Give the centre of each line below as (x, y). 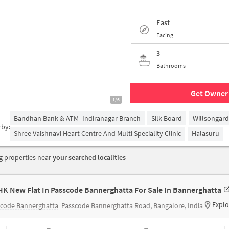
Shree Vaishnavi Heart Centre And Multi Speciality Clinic (97, 133)
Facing (165, 35)
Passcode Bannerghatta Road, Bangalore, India (132, 205)
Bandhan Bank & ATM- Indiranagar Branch (77, 118)
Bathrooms (171, 66)
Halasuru (205, 133)
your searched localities (89, 157)
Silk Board (167, 118)
